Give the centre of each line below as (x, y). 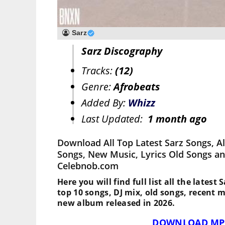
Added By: (105, 103)
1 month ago (177, 119)
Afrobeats (137, 87)
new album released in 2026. (116, 203)
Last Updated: (115, 119)
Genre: (97, 87)
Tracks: (98, 71)
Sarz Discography (122, 51)
